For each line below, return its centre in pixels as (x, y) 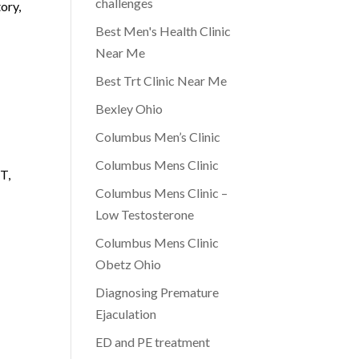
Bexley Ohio (129, 109)
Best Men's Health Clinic (163, 31)
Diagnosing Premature (157, 292)
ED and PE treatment (153, 342)
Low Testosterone (145, 214)
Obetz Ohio (129, 264)
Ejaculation (126, 314)
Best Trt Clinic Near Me (161, 81)
